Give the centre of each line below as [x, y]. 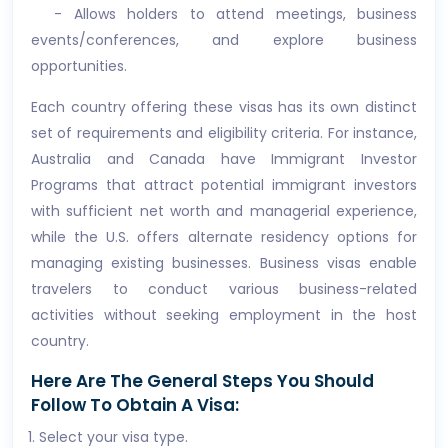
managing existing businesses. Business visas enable [224, 263]
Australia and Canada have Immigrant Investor [224, 159]
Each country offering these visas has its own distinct [224, 107]
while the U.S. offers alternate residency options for [224, 237]
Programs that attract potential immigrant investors [224, 185]
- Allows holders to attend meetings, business [224, 14]
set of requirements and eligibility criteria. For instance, [224, 133]
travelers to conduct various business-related [224, 289]
